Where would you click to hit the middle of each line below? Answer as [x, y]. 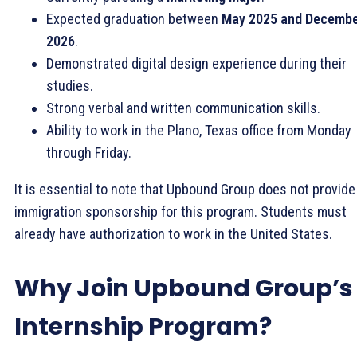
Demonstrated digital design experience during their [196, 63]
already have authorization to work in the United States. [173, 233]
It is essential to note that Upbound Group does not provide [185, 189]
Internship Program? [143, 326]
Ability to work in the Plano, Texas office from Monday [199, 130]
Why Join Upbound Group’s [184, 288]
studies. [70, 85]
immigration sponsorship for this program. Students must [180, 211]
